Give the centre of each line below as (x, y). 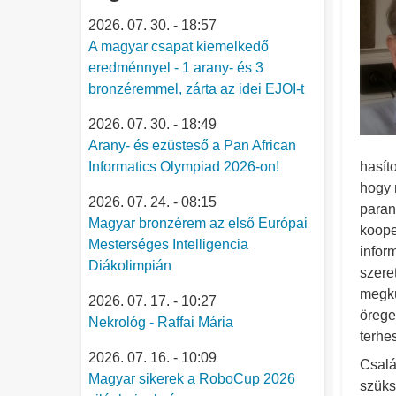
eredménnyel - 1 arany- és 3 (176, 68)
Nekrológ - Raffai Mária (161, 322)
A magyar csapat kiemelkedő (179, 46)
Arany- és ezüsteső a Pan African (192, 145)
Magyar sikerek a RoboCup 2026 (192, 379)
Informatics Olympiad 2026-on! (184, 167)
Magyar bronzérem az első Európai (198, 223)
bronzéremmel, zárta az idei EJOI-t (196, 89)
